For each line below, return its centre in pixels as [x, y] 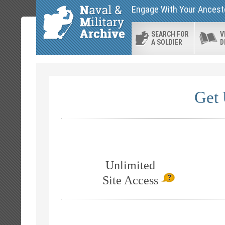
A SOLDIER [167, 42]
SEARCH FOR [170, 34]
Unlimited [130, 165]
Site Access [130, 180]
